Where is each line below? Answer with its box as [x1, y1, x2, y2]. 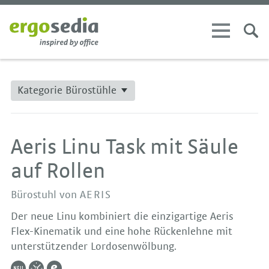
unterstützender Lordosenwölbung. [11, 241, 177, 252]
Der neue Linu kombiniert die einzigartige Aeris [11, 211, 233, 222]
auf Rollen [11, 160, 105, 182]
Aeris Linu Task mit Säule [11, 136, 239, 158]
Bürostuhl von [11, 189, 80, 201]
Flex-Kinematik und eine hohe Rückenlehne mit [11, 226, 232, 237]
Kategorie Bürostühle [17, 85, 117, 97]
